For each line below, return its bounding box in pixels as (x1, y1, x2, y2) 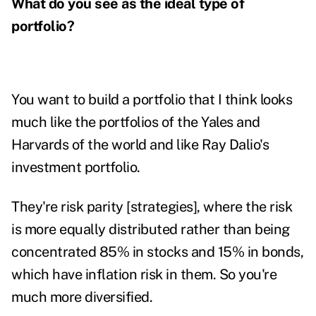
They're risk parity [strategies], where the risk (11, 198, 292, 216)
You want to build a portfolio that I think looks (11, 91, 292, 109)
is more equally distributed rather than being (11, 221, 290, 238)
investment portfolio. (11, 159, 143, 176)
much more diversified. (11, 288, 152, 306)
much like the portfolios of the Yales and (11, 114, 260, 131)
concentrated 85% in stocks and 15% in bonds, (11, 243, 303, 261)
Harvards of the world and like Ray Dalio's (11, 136, 269, 154)
